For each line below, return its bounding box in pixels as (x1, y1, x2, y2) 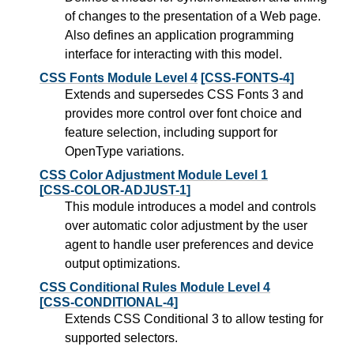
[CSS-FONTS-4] (201, 71, 294, 85)
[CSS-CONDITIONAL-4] (40, 296, 178, 310)
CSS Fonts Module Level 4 (40, 71, 198, 85)
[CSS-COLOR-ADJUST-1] (40, 183, 190, 198)
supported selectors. (65, 331, 178, 345)
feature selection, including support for (65, 126, 277, 140)
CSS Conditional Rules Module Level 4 (40, 281, 270, 295)
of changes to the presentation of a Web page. (65, 9, 321, 24)
